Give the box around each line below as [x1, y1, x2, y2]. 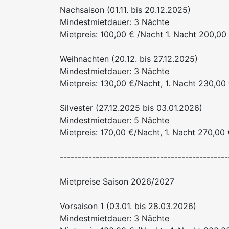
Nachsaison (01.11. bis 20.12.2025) [60, 5, 191, 15]
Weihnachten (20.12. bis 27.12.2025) [60, 54, 198, 64]
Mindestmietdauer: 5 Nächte [60, 115, 169, 126]
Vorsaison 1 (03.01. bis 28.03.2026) [60, 201, 196, 212]
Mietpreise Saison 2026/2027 [60, 176, 174, 187]
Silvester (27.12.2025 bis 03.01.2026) [60, 103, 202, 113]
